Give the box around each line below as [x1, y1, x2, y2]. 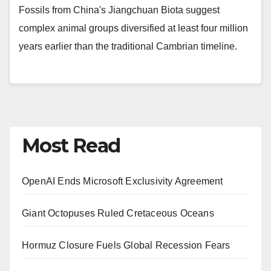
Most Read [22, 133, 120, 157]
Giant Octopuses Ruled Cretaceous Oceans [22, 207, 214, 218]
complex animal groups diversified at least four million [19, 23, 248, 34]
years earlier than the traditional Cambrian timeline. [19, 41, 237, 52]
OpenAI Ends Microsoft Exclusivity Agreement [22, 175, 223, 186]
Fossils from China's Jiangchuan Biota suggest [19, 5, 220, 16]
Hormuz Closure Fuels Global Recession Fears [22, 240, 230, 250]
